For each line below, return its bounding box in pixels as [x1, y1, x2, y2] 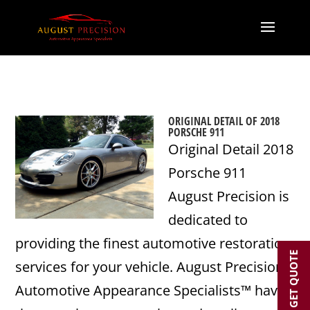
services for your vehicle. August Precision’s [15, 257, 293, 276]
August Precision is [168, 187, 290, 206]
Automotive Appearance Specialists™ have [15, 281, 286, 300]
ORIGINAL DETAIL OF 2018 [168, 113, 280, 129]
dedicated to [168, 210, 248, 229]
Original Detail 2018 [168, 140, 294, 158]
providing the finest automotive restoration [15, 234, 291, 253]
